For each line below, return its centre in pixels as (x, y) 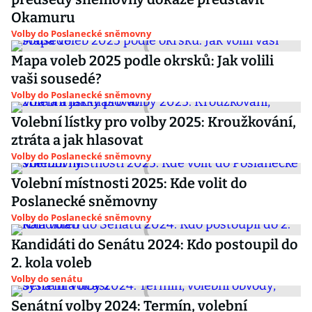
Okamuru (43, 17)
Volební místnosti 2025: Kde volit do (129, 183)
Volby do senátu (47, 279)
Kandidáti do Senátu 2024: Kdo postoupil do (155, 244)
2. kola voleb (52, 263)
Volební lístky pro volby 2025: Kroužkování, (154, 122)
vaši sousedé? (56, 79)
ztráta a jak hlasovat (77, 140)
